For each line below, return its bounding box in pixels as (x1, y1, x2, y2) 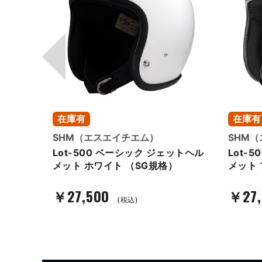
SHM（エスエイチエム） (53, 132, 158, 143)
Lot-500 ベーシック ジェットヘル (53, 147, 204, 158)
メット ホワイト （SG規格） (53, 160, 178, 171)
